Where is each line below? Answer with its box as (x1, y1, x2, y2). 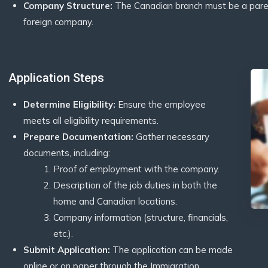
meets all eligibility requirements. (23, 115, 159, 126)
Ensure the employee (115, 99, 206, 110)
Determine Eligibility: (23, 99, 115, 110)
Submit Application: (23, 244, 110, 255)
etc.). (53, 228, 73, 239)
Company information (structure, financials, (53, 212, 228, 223)
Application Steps (8, 71, 104, 85)
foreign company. (23, 16, 93, 28)
